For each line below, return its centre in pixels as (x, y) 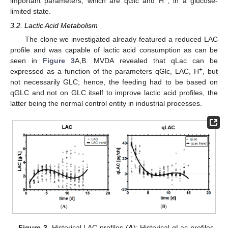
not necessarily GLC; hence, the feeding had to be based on (114, 82)
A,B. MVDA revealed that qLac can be (147, 60)
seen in (27, 60)
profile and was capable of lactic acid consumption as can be (114, 50)
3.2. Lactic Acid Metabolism (54, 25)
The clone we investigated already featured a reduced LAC (121, 39)
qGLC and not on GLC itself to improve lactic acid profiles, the (114, 92)
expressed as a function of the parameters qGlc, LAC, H (105, 71)
